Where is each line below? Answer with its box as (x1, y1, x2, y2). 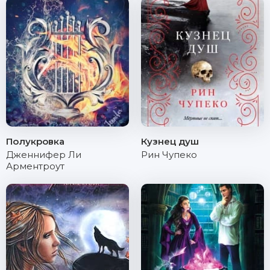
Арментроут (6, 160, 64, 172)
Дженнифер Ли (6, 149, 81, 160)
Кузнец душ (141, 136, 199, 147)
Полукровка (6, 136, 64, 147)
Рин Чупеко (141, 149, 197, 160)
